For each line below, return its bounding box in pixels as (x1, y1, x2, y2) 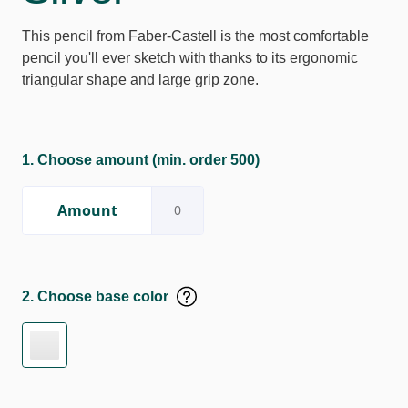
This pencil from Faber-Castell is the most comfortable (22, 28, 369, 44)
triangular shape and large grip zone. (22, 72, 259, 87)
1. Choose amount (22, 152, 148, 168)
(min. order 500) (148, 152, 260, 168)
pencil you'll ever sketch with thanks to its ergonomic (22, 50, 358, 66)
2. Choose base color (22, 289, 168, 304)
